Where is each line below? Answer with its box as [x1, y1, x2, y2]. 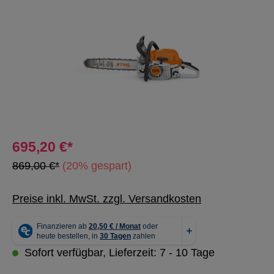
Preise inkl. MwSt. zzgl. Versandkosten [12, 193, 201, 205]
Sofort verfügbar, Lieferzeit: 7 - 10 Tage [21, 246, 215, 259]
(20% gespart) [62, 160, 131, 172]
